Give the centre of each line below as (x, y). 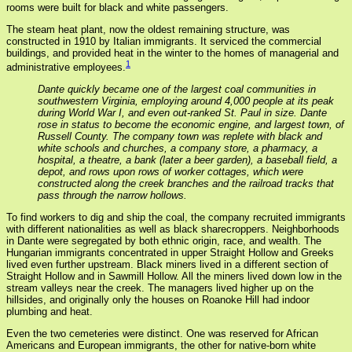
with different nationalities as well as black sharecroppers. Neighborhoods (173, 229)
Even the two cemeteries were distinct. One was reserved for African (162, 334)
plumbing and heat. (49, 312)
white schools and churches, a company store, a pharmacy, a (178, 148)
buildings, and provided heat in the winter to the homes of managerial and (172, 53)
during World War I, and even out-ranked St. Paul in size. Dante (182, 113)
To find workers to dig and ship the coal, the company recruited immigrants (176, 218)
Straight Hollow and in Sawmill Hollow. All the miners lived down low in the (174, 277)
